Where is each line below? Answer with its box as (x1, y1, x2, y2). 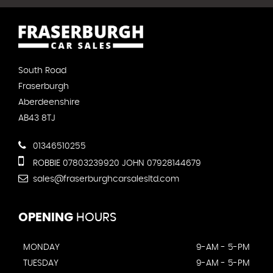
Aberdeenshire (18, 97, 80, 107)
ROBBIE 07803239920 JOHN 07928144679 (30, 158, 201, 168)
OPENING (18, 211, 73, 224)
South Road (18, 66, 66, 75)
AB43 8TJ (18, 113, 55, 122)
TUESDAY (23, 258, 58, 268)
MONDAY (23, 243, 60, 252)
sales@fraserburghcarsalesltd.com (30, 174, 179, 183)
